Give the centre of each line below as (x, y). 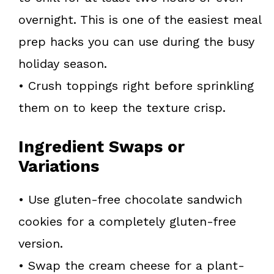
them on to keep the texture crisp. (122, 107)
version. (41, 243)
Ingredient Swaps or (102, 146)
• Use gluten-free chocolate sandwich (130, 199)
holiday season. (63, 63)
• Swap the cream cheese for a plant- (131, 265)
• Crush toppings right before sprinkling (136, 85)
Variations (59, 166)
